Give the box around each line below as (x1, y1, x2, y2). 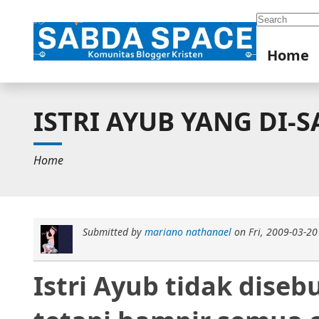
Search (255, 10, 294, 26)
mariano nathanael (144, 225, 231, 239)
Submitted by (82, 225, 145, 239)
